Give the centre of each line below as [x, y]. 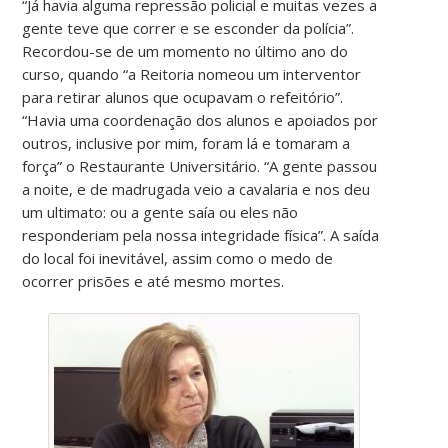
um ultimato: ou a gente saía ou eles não [160, 211]
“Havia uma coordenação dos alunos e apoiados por [200, 119]
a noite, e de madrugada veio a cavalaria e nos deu [196, 188]
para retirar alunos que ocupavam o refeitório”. [183, 96]
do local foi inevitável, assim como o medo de [178, 257]
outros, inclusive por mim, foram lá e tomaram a [186, 142]
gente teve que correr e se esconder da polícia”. [188, 27]
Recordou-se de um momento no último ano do [185, 50]
